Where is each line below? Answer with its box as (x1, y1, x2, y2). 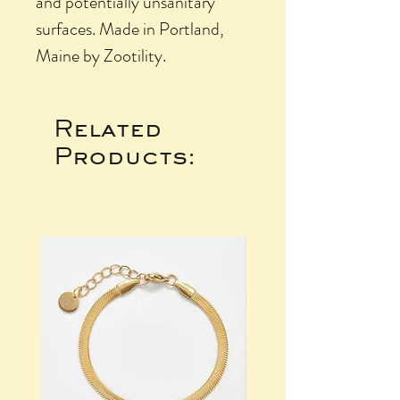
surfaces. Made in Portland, (36, 15, 224, 42)
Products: (54, 140, 196, 170)
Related (54, 112, 162, 142)
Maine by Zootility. (36, 42, 166, 69)
